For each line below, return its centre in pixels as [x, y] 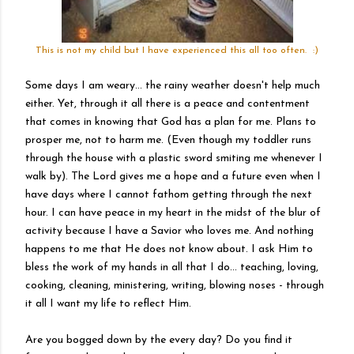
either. [41, 104]
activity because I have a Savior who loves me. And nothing [169, 231]
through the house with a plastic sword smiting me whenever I [174, 158]
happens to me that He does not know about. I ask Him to [169, 249]
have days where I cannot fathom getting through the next [169, 195]
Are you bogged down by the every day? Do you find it [159, 340]
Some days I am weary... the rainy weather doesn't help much [173, 86]
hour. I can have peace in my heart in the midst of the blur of [173, 213]
